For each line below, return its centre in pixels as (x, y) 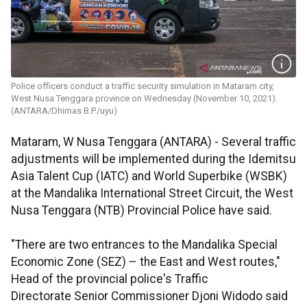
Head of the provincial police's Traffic (110, 279)
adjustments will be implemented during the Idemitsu (153, 159)
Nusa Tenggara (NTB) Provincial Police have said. (142, 211)
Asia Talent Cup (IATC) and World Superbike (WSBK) (149, 176)
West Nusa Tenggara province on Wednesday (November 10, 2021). (144, 99)
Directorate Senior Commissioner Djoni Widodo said (149, 296)
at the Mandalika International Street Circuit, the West (152, 194)
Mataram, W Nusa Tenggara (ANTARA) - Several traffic (153, 142)
